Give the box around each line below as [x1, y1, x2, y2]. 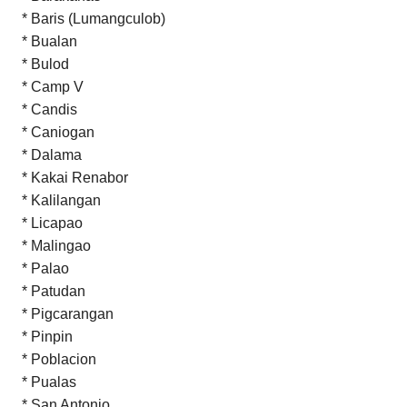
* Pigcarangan [7, 305, 114, 322]
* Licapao [7, 214, 83, 231]
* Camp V [7, 78, 84, 94]
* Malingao [7, 237, 105, 253]
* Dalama [7, 146, 82, 163]
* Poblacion [7, 351, 96, 367]
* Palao [7, 260, 69, 276]
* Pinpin [7, 328, 73, 344]
